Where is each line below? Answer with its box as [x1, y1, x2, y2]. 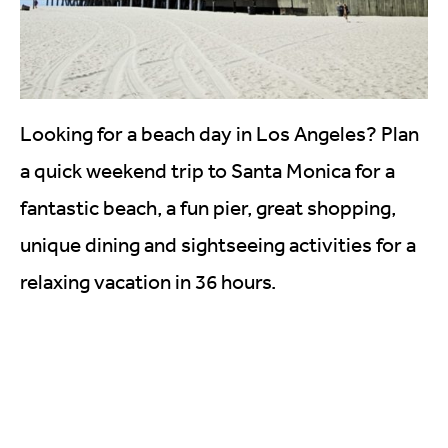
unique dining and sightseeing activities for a [20, 232, 416, 258]
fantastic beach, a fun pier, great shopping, [20, 195, 396, 221]
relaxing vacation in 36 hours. [20, 269, 276, 295]
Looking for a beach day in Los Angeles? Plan [20, 121, 419, 147]
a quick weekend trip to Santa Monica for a [20, 158, 395, 184]
